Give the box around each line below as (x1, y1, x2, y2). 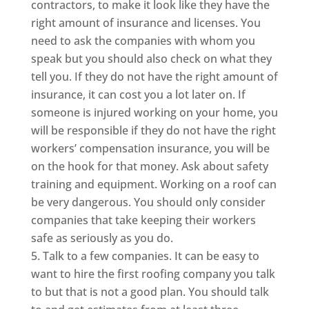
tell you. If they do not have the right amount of (30, 68, 278, 84)
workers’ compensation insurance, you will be (30, 140, 270, 156)
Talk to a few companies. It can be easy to (42, 248, 259, 263)
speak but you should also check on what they (30, 50, 272, 66)
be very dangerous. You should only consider (30, 194, 266, 210)
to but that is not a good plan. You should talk (30, 283, 269, 299)
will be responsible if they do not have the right (30, 122, 276, 138)
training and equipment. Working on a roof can (30, 176, 277, 192)
